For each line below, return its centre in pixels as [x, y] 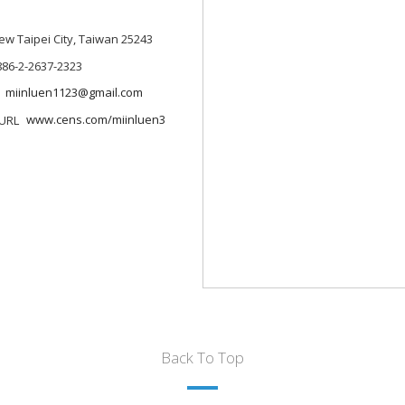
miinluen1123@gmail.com [74, 93]
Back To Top [202, 358]
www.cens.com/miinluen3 [95, 119]
